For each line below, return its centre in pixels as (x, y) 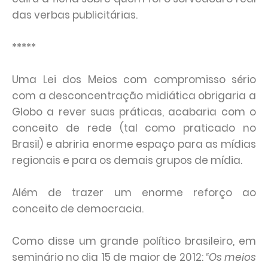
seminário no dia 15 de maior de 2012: (109, 257)
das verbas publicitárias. (75, 15)
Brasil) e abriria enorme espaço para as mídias (134, 144)
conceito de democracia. (78, 209)
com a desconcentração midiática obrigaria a (134, 96)
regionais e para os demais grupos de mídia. (128, 160)
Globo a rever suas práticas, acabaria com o (134, 112)
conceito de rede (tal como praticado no (134, 128)
